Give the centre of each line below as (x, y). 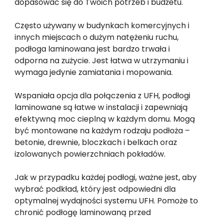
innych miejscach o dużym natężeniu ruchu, (97, 37)
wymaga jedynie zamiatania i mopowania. (94, 72)
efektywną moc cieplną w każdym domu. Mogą (105, 119)
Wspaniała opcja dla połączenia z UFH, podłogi (102, 95)
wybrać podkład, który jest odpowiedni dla (95, 189)
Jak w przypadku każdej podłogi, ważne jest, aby (106, 177)
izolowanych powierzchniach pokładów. (90, 154)
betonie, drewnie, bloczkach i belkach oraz (96, 142)
